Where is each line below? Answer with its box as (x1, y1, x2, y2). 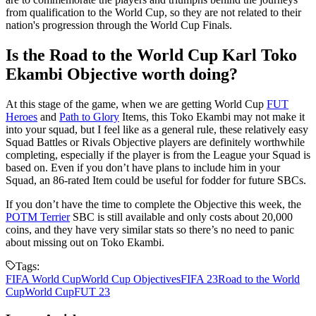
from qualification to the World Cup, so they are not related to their (6, 6, 301, 19)
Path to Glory (59, 111, 119, 123)
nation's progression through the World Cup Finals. (6, 19, 232, 32)
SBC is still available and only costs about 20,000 (70, 211, 293, 224)
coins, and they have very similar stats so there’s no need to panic (6, 224, 294, 236)
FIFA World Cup (6, 273, 81, 286)
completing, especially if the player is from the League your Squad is (6, 149, 310, 162)
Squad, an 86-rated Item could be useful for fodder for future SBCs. (6, 174, 306, 187)
